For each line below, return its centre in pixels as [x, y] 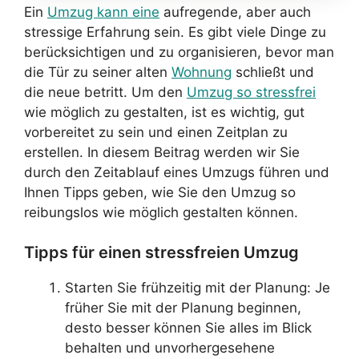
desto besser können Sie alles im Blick [188, 328]
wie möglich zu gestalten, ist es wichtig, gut [164, 112]
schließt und [273, 72]
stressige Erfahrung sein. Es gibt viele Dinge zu [175, 32]
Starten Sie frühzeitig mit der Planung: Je [198, 288]
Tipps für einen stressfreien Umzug [161, 252]
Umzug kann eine [103, 12]
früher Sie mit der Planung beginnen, [183, 308]
